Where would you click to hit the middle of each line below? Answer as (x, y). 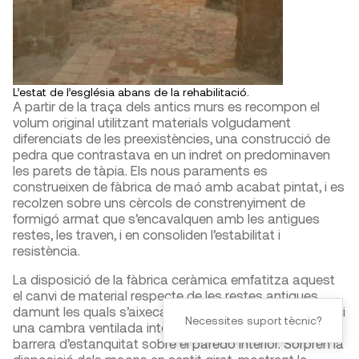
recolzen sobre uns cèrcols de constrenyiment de (159, 202)
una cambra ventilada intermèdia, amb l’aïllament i (162, 327)
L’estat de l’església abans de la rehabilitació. (131, 92)
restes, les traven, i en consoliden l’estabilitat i (147, 234)
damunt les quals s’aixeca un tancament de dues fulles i (179, 311)
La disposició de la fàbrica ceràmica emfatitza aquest (174, 279)
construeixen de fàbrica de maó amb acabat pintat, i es (179, 186)
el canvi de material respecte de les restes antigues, (167, 295)
